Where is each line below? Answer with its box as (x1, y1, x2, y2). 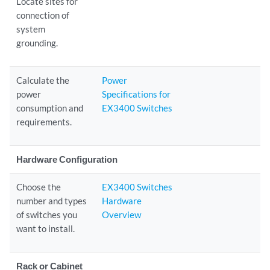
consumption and (16, 102, 84, 113)
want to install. (16, 223, 75, 234)
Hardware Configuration (16, 154, 118, 165)
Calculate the (16, 75, 70, 86)
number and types (16, 195, 87, 206)
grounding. (16, 37, 58, 48)
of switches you (16, 209, 78, 220)
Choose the (16, 181, 61, 192)
